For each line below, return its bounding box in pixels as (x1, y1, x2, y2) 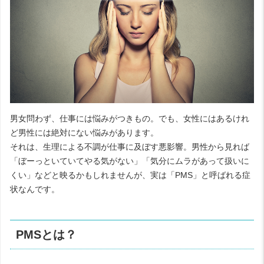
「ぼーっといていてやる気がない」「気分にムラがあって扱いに (10, 156, 249, 166)
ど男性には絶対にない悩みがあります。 (10, 127, 159, 137)
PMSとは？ (16, 228, 77, 242)
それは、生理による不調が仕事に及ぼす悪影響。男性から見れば (10, 141, 249, 151)
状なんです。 (10, 184, 60, 194)
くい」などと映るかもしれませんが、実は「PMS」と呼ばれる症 (10, 170, 250, 180)
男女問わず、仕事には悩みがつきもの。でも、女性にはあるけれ (10, 113, 249, 123)
